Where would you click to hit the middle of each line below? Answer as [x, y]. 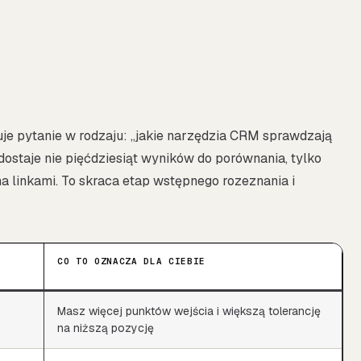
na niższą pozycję [106, 328]
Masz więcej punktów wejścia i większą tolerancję [189, 311]
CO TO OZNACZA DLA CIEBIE [131, 261]
